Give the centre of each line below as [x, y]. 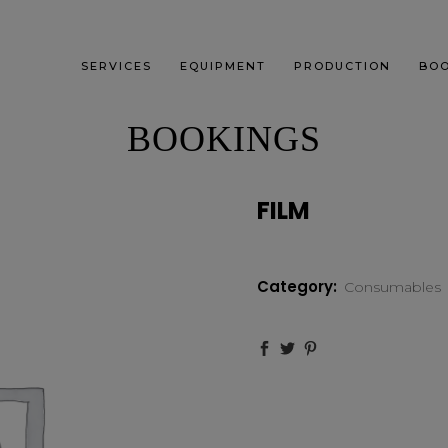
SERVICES [116, 66]
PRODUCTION [342, 66]
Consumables [392, 287]
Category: [299, 286]
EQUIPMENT [222, 66]
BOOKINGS [224, 138]
